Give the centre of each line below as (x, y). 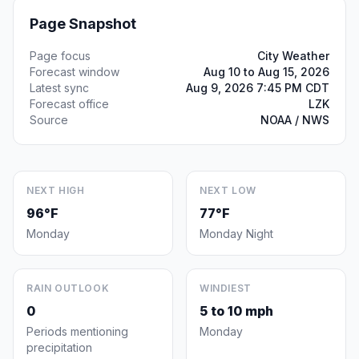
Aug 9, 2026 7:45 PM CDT (258, 88)
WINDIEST (226, 288)
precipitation (59, 347)
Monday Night (236, 234)
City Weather (293, 56)
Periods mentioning (77, 331)
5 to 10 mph (236, 311)
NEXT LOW (228, 190)
